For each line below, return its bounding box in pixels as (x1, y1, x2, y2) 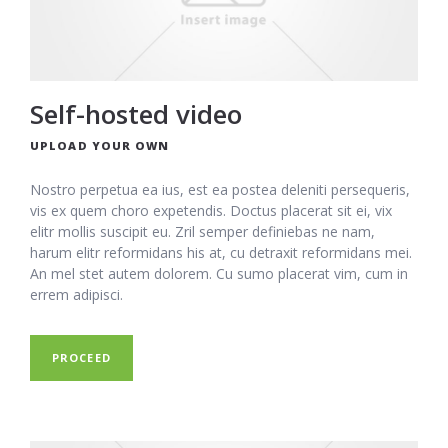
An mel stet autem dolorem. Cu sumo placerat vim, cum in (30, 263, 408, 283)
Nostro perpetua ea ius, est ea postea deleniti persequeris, (30, 179, 410, 199)
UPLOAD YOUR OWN (30, 137, 170, 153)
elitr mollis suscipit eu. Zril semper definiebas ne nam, (30, 221, 375, 241)
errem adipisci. (30, 284, 123, 304)
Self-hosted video (30, 95, 242, 132)
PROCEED (52, 349, 111, 365)
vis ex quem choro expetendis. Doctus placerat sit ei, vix (30, 200, 392, 220)
